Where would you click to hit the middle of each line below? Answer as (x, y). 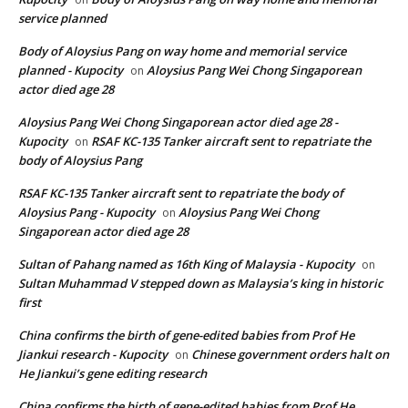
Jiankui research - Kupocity (93, 354)
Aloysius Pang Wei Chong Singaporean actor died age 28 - (178, 122)
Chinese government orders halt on (290, 354)
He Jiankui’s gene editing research (112, 373)
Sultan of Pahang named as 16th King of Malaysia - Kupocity (186, 264)
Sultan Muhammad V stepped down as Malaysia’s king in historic (200, 283)
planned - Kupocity (71, 70)
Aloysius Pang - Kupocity (87, 212)
